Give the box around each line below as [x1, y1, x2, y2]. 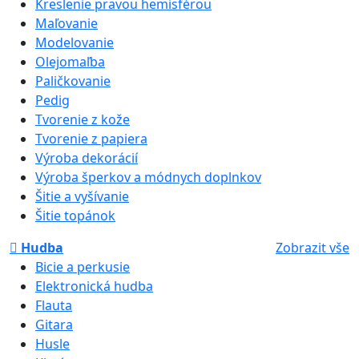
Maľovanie [35, 14, 98, 32]
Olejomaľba [35, 52, 105, 71]
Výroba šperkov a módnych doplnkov [35, 167, 261, 186]
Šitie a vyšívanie [35, 187, 129, 205]
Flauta [35, 296, 72, 314]
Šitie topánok [35, 206, 115, 224]
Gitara [35, 315, 73, 333]
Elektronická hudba [35, 276, 153, 295]
